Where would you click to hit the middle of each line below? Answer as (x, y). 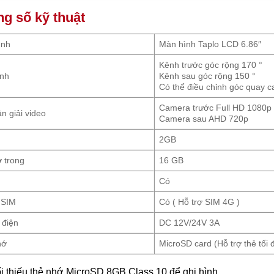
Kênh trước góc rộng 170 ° (211, 65)
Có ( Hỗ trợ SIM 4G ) (200, 202)
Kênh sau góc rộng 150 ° (208, 76)
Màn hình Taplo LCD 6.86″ (210, 44)
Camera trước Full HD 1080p (216, 108)
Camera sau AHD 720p (204, 119)
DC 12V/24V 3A (190, 223)
